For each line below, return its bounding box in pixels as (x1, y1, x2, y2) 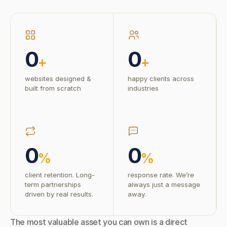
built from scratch (25, 84, 81, 92)
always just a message (128, 180, 200, 188)
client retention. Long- (25, 171, 95, 179)
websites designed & (25, 74, 91, 83)
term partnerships (25, 180, 81, 188)
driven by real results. (25, 190, 93, 198)
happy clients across (128, 74, 194, 83)
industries (128, 84, 159, 92)
